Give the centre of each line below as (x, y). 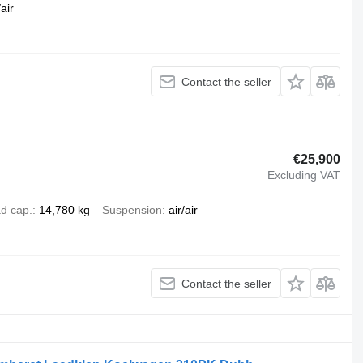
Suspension (132, 210)
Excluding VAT (304, 175)
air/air (183, 210)
